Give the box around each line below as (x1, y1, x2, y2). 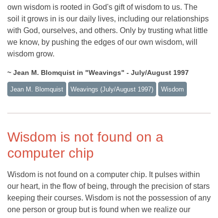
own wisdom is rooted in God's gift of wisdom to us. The (7, 2, 198, 11)
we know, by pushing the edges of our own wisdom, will (7, 37, 198, 46)
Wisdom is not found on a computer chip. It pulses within (7, 170, 200, 179)
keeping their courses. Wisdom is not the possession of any (7, 194, 211, 202)
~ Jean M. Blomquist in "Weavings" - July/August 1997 (7, 68, 189, 76)
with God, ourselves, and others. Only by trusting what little (7, 26, 208, 35)
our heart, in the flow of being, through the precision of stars (7, 182, 210, 191)
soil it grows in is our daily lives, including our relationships (7, 14, 209, 23)
